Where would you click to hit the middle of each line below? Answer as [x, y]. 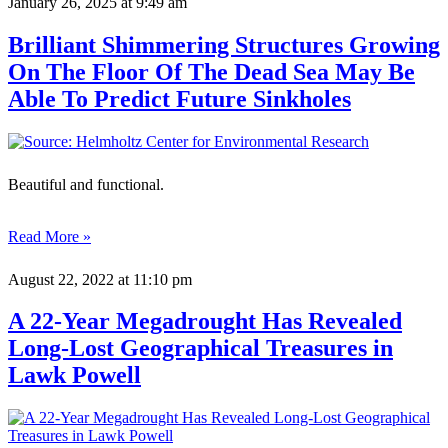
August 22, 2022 [61, 279]
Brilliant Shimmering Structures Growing [224, 44]
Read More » [49, 236]
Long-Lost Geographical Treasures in [200, 348]
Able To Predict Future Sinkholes [179, 98]
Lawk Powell [74, 375]
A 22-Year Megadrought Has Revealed [205, 321]
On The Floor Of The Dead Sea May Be [211, 71]
